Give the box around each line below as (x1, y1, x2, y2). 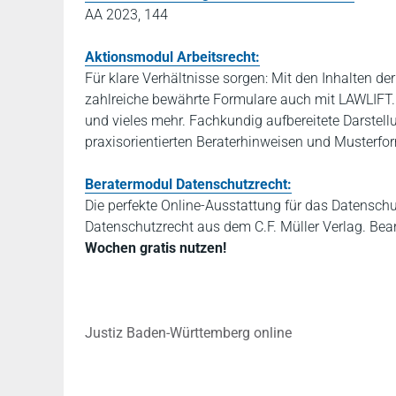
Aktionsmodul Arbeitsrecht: (85, 49, 260, 65)
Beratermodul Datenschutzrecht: (85, 176, 292, 193)
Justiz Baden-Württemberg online (85, 324, 292, 341)
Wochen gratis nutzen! (85, 240, 226, 256)
